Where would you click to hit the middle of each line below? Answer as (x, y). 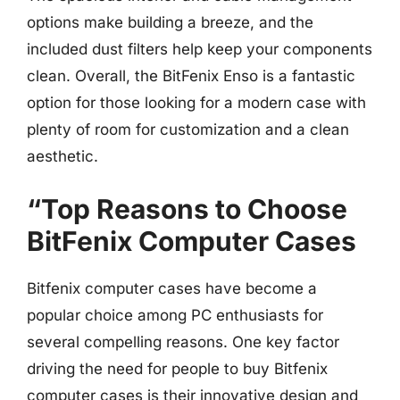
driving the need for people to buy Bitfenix (177, 368)
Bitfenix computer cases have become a (172, 288)
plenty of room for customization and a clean (188, 129)
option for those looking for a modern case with (196, 103)
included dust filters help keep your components (200, 49)
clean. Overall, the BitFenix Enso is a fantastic (191, 76)
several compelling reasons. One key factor (183, 342)
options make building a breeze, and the (170, 22)
